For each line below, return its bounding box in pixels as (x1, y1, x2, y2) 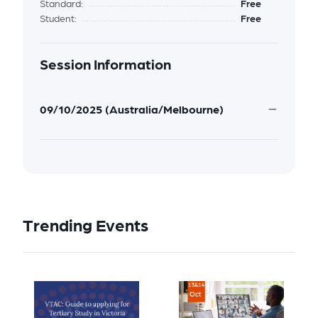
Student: (40, 12, 77, 24)
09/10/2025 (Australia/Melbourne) (40, 102, 224, 116)
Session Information (40, 55, 171, 73)
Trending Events (23, 214, 148, 235)
